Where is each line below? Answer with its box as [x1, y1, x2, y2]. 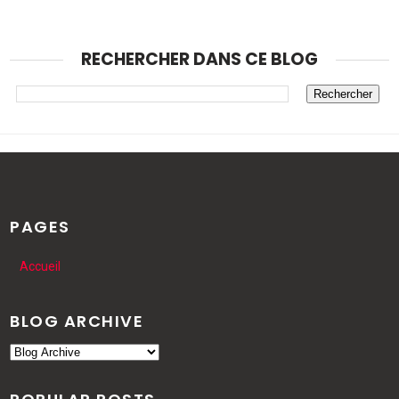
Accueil [19, 258, 61, 273]
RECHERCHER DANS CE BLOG [81, 47, 318, 72]
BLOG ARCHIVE [10, 310, 144, 333]
